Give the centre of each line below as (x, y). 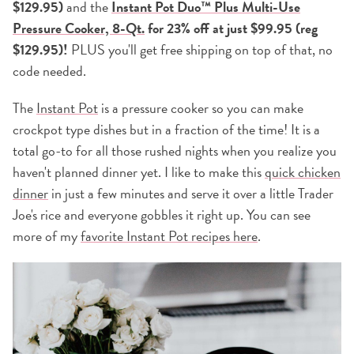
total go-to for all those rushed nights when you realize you (175, 151)
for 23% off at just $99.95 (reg (233, 28)
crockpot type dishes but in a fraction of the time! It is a (166, 130)
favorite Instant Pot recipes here (169, 236)
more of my (47, 236)
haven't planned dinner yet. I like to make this (139, 172)
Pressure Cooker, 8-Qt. (79, 28)
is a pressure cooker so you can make (201, 108)
